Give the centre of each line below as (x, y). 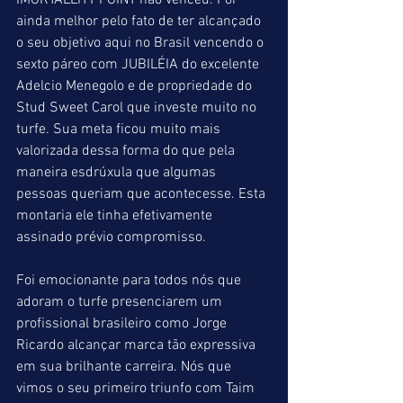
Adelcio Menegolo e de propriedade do (136, 86)
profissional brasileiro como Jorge (123, 324)
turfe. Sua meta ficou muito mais (120, 130)
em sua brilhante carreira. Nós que (125, 367)
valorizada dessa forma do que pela (127, 151)
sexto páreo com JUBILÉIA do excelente (139, 65)
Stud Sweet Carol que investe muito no (138, 108)
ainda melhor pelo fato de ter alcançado (140, 22)
